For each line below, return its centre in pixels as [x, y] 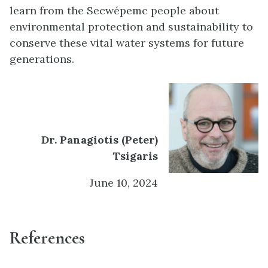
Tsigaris [135, 156]
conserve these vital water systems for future [127, 43]
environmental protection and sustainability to [131, 27]
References [47, 237]
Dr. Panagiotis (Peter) [100, 140]
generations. [42, 59]
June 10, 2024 [124, 183]
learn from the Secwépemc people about [114, 10]
